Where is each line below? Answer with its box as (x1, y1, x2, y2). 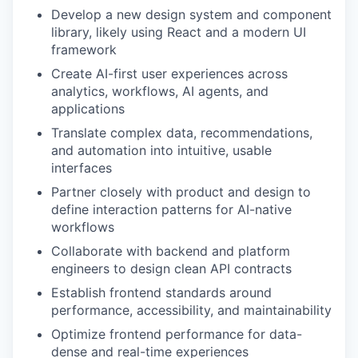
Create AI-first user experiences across (51, 66, 288, 82)
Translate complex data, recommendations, (51, 125, 312, 141)
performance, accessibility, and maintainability (51, 302, 332, 318)
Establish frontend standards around (51, 284, 272, 300)
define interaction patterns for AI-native (51, 201, 292, 217)
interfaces (51, 160, 112, 176)
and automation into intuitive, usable (51, 142, 272, 158)
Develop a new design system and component (51, 6, 332, 22)
